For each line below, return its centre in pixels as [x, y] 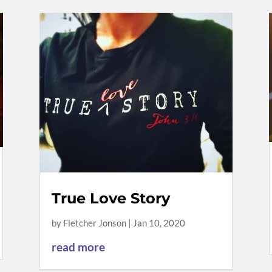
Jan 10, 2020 [159, 223]
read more [78, 246]
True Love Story [110, 198]
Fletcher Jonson [94, 223]
